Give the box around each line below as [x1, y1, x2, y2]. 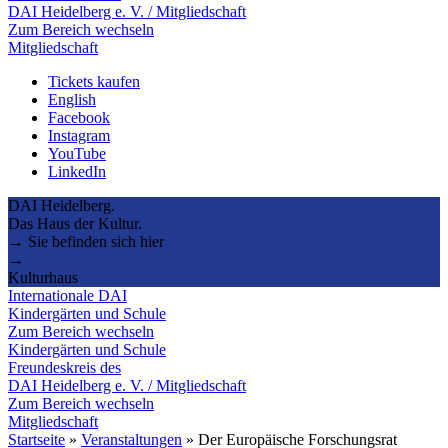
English [48, 90, 96, 108]
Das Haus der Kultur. [8, 214, 142, 232]
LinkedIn [48, 162, 106, 180]
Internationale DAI [8, 286, 127, 304]
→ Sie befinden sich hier [8, 232, 164, 250]
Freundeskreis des [8, 358, 121, 376]
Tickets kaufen [48, 72, 140, 90]
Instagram [48, 126, 110, 144]
